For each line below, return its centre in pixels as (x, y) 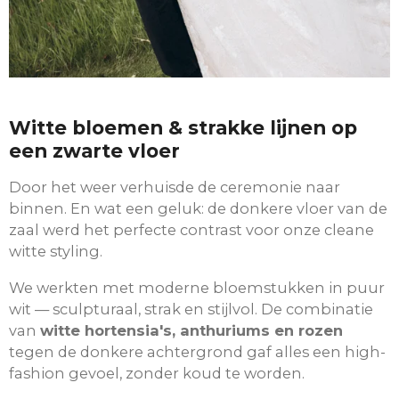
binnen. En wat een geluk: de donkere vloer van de (198, 209)
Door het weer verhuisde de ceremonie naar (175, 187)
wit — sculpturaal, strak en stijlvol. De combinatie (191, 309)
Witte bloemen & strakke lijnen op (183, 127)
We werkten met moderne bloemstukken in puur (197, 287)
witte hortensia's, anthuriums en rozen (191, 330)
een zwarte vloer (94, 150)
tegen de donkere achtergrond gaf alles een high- (197, 351)
